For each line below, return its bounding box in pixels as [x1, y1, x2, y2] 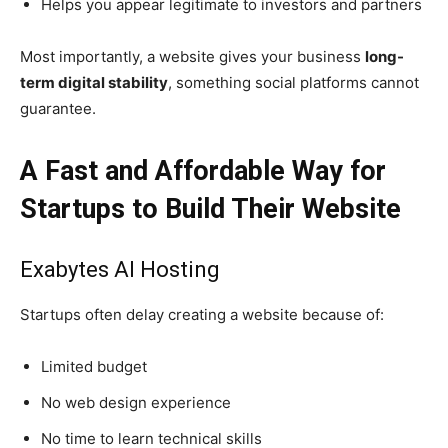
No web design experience [41, 393, 231, 413]
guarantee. [20, 99, 96, 119]
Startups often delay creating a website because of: [20, 305, 384, 325]
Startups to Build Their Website [20, 193, 401, 226]
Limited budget [41, 357, 147, 377]
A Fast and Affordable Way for [20, 155, 386, 188]
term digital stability [20, 73, 168, 93]
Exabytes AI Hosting [20, 257, 220, 283]
